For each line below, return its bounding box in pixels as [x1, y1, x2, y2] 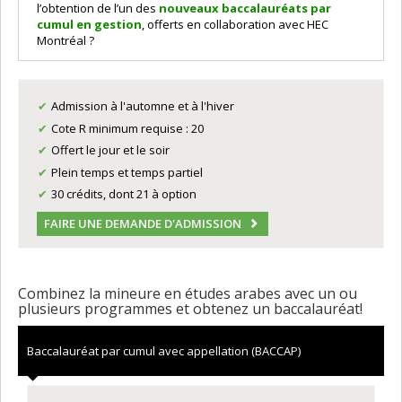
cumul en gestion [37, 16, 142, 32]
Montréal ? [37, 32, 94, 48]
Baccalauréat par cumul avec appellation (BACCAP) [27, 342, 301, 359]
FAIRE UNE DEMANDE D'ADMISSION [43, 215, 241, 232]
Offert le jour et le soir [51, 142, 170, 158]
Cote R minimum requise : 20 [51, 119, 205, 136]
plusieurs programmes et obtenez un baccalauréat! [18, 298, 363, 319]
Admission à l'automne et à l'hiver [51, 98, 235, 114]
